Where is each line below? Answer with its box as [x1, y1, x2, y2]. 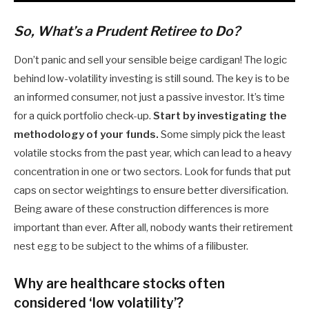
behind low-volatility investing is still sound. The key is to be [14, 72, 290, 85]
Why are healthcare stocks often [14, 275, 225, 292]
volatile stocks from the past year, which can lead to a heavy [14, 146, 292, 159]
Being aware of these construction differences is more [14, 202, 269, 215]
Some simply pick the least [159, 128, 286, 141]
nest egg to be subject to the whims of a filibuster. [14, 239, 248, 252]
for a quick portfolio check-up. [14, 109, 153, 122]
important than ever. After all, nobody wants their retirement [14, 221, 293, 234]
